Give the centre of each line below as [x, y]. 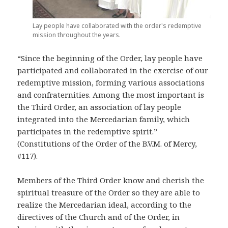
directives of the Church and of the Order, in [99, 217]
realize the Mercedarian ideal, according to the [105, 205]
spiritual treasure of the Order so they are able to [109, 193]
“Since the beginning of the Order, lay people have [110, 58]
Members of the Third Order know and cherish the [111, 180]
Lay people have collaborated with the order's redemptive [117, 26]
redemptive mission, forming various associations [111, 83]
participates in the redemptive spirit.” [88, 132]
